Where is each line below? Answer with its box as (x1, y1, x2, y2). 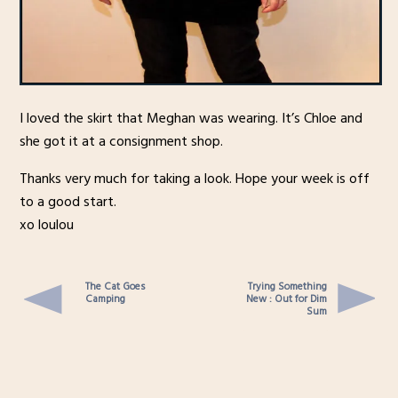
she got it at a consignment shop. (19, 130, 223, 154)
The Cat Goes (84, 278, 145, 296)
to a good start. (19, 190, 116, 214)
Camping (84, 291, 125, 308)
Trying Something (248, 278, 328, 296)
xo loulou (19, 213, 74, 237)
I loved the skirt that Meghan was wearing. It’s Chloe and (19, 107, 362, 131)
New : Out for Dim (246, 291, 328, 308)
